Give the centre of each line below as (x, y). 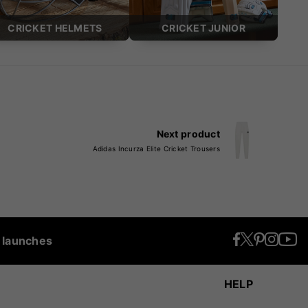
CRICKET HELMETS (55, 28)
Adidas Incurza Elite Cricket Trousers (156, 149)
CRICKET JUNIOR (203, 28)
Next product (188, 134)
